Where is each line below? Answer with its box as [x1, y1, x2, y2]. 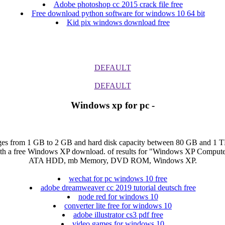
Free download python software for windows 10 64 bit [31, 9, 205, 18]
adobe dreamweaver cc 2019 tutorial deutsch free [40, 183, 196, 192]
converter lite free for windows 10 [64, 201, 172, 210]
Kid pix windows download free [66, 18, 170, 27]
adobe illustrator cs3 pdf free [73, 210, 163, 219]
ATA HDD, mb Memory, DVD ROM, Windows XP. [28, 156, 197, 165]
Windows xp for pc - [70, 99, 155, 110]
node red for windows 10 [78, 192, 158, 201]
